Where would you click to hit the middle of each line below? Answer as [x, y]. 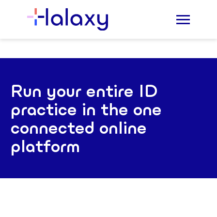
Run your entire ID [85, 91]
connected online [79, 127]
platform [46, 146]
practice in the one [86, 109]
